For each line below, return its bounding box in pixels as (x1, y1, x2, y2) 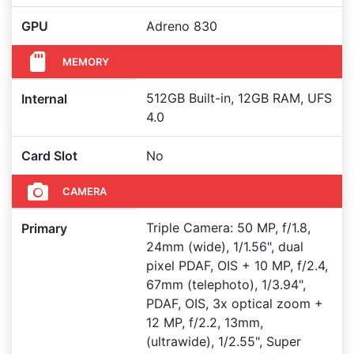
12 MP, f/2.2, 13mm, (146, 314, 263, 330)
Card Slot (21, 148, 77, 164)
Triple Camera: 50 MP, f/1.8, (146, 220, 311, 235)
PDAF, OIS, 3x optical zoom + (146, 296, 323, 311)
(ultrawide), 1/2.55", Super (146, 333, 301, 349)
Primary (21, 220, 67, 236)
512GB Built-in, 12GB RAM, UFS (146, 90, 332, 106)
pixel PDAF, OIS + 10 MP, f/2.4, (146, 258, 328, 273)
